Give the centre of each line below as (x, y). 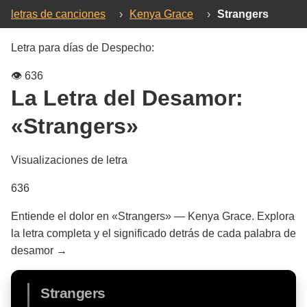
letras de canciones (58, 14)
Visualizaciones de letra (69, 160)
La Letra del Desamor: (127, 98)
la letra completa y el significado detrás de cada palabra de (153, 233)
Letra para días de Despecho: (83, 48)
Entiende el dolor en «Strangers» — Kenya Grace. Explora (153, 216)
